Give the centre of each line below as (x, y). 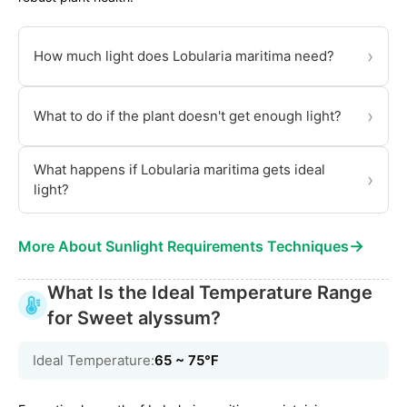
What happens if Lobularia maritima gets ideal (179, 170)
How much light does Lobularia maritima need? (184, 56)
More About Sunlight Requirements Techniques (184, 247)
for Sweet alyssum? (134, 318)
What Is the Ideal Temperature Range (210, 293)
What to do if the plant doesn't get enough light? (188, 116)
